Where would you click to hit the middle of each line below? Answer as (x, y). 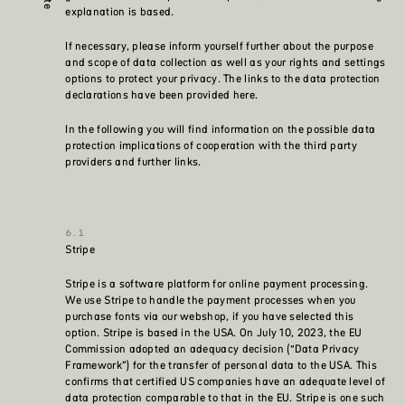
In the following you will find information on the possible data (221, 129)
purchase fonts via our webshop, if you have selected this (210, 316)
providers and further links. (133, 162)
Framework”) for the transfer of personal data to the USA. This (221, 365)
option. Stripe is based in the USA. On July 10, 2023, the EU (214, 333)
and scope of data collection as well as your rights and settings (226, 62)
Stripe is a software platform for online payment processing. (217, 284)
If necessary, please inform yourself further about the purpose (219, 46)
